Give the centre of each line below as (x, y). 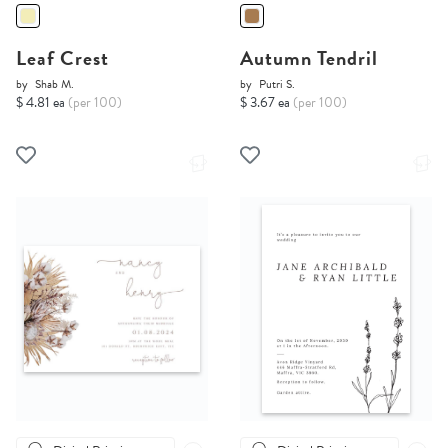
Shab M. (54, 84)
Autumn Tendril (309, 58)
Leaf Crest (62, 58)
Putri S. (277, 84)
